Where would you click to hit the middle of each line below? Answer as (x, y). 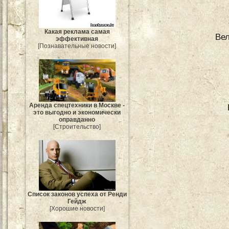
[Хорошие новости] (77, 208)
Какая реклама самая (77, 31)
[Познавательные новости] (77, 46)
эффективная (77, 39)
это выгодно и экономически (77, 112)
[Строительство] (77, 127)
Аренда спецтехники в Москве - (77, 105)
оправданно (77, 119)
